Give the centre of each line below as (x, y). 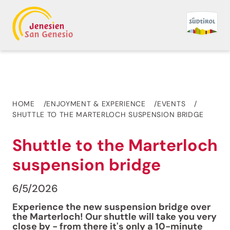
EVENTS (171, 104)
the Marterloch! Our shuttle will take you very (114, 217)
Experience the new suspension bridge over (111, 207)
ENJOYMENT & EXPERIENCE (96, 104)
